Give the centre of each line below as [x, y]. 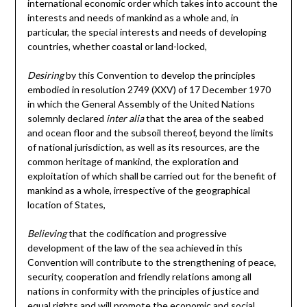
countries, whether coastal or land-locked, [117, 47]
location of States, [66, 205]
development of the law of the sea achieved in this [135, 248]
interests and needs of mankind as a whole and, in [133, 18]
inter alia [125, 119]
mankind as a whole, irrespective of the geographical [138, 191]
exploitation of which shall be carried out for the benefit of [151, 176]
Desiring [45, 75]
